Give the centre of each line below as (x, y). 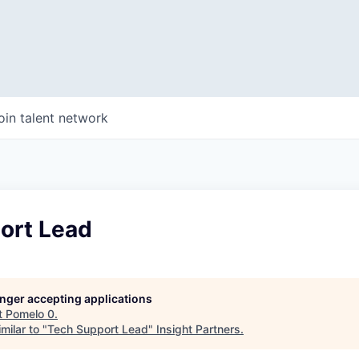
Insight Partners (198, 329)
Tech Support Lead (98, 329)
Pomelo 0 (30, 314)
